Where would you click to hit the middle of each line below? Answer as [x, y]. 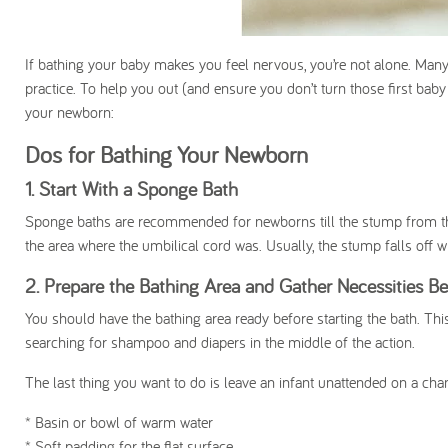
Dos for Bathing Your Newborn [166, 154]
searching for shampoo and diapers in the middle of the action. [222, 342]
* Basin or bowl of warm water [121, 422]
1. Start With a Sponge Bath [134, 188]
